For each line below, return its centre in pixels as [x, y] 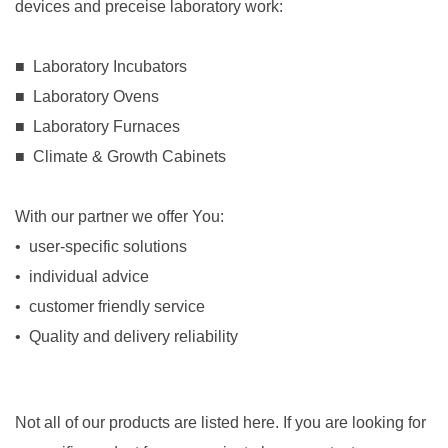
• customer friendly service [110, 307]
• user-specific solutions [101, 247]
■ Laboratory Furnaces [97, 127]
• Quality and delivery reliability [126, 337]
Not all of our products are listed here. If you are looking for [220, 423]
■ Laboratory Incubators [101, 67]
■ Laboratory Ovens [87, 97]
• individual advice [82, 277]
